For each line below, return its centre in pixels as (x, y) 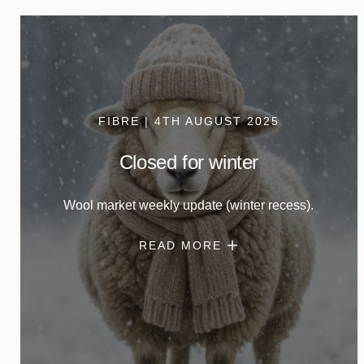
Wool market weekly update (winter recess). (189, 205)
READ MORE (180, 245)
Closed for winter (188, 162)
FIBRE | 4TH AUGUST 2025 (188, 121)
